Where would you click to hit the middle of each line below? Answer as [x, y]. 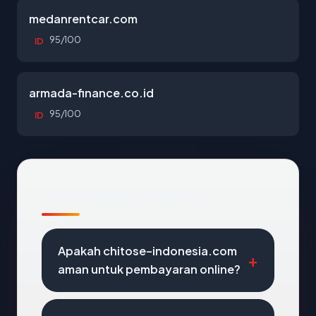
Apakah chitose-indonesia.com [147, 251]
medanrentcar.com [83, 19]
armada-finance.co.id [91, 93]
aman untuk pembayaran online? [149, 269]
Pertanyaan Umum [121, 194]
